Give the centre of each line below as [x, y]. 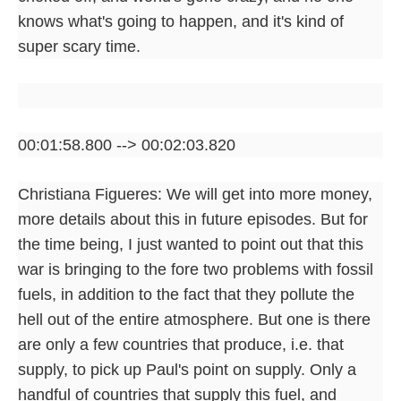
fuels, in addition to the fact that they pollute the [186, 294]
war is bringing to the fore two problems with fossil [196, 269]
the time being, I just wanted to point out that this [191, 244]
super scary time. [79, 46]
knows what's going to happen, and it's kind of [181, 21]
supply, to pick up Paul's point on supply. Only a [187, 369]
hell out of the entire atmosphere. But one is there [194, 319]
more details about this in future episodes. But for [193, 219]
